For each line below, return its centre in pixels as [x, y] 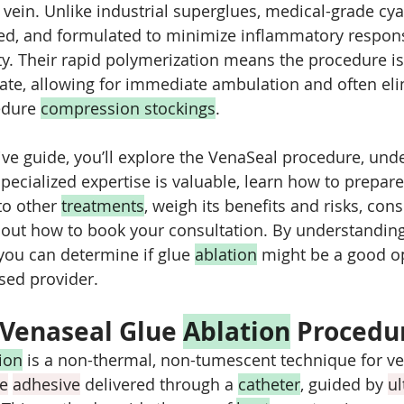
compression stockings [128, 108]
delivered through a [159, 384]
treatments [103, 206]
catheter [269, 384]
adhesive [46, 384]
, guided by [344, 384]
